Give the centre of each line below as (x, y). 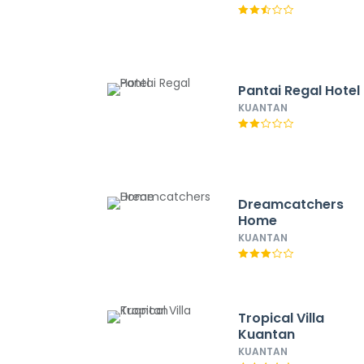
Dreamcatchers (291, 204)
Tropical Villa (282, 318)
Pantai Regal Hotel (299, 91)
